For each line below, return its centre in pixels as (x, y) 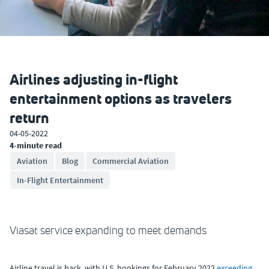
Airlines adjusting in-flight (94, 79)
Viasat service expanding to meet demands (108, 231)
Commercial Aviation (131, 161)
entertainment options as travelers (121, 98)
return (29, 118)
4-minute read (36, 145)
